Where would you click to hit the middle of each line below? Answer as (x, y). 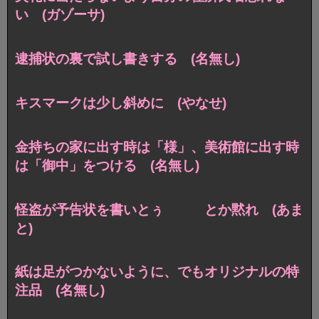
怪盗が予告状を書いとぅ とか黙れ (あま (159, 209)
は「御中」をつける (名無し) (107, 165)
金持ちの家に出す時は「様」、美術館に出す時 (157, 147)
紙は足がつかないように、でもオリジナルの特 (157, 272)
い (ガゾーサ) (60, 14)
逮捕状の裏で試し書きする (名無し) (127, 58)
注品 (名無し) (60, 291)
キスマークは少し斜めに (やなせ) (121, 103)
